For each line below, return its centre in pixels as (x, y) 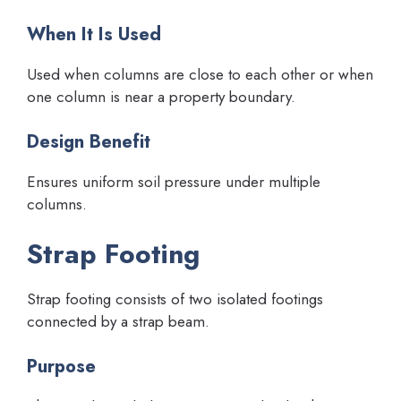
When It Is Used (94, 35)
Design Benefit (89, 141)
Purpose (61, 366)
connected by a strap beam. (118, 322)
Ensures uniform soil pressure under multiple (174, 181)
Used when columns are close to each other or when (200, 75)
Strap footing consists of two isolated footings (175, 299)
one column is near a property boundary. (161, 97)
